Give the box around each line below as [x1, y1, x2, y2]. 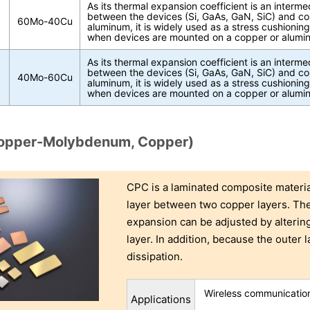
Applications [131, 293, 192, 307]
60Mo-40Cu [17, 15, 73, 27]
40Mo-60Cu [17, 71, 73, 83]
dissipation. [127, 250, 183, 264]
